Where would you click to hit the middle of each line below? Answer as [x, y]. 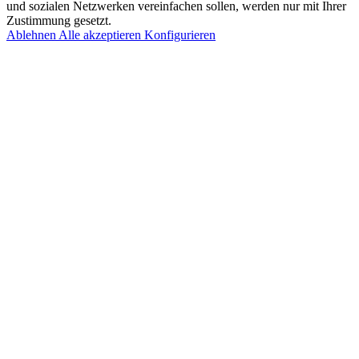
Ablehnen [32, 35]
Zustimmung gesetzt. [59, 21]
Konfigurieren [180, 35]
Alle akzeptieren [101, 35]
